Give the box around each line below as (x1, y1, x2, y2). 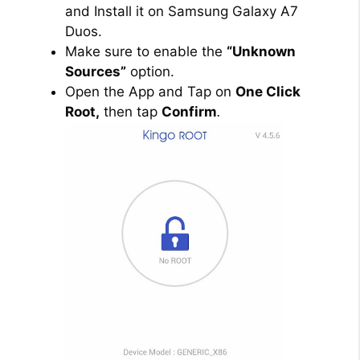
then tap (100, 103, 162, 120)
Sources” (65, 63, 126, 80)
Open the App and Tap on (65, 83, 235, 100)
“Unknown (227, 43, 296, 59)
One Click (235, 83, 301, 100)
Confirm (162, 103, 217, 120)
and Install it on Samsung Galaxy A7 (65, 2, 298, 19)
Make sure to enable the (65, 43, 227, 59)
